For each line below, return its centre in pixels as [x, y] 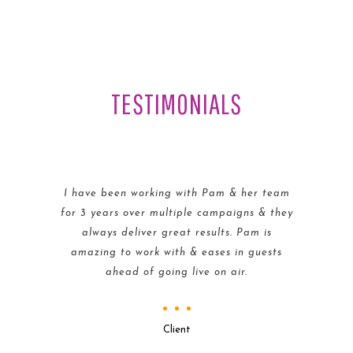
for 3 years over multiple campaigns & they [176, 213]
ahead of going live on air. [176, 272]
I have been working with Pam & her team [176, 193]
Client [176, 330]
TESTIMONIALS [176, 104]
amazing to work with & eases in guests [176, 253]
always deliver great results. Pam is [176, 233]
